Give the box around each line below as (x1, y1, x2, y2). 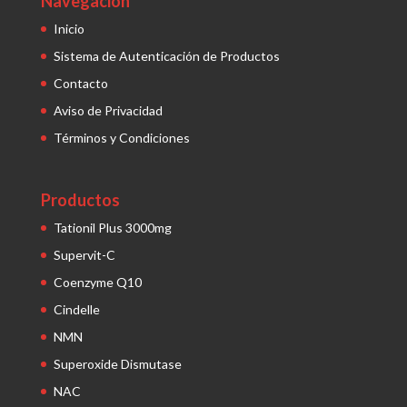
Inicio (53, 20, 84, 36)
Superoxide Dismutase (53, 355, 182, 372)
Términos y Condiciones (53, 129, 190, 145)
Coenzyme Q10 (53, 273, 142, 290)
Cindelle (53, 301, 100, 317)
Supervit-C (53, 246, 115, 263)
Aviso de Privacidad (53, 102, 163, 118)
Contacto (53, 74, 108, 91)
